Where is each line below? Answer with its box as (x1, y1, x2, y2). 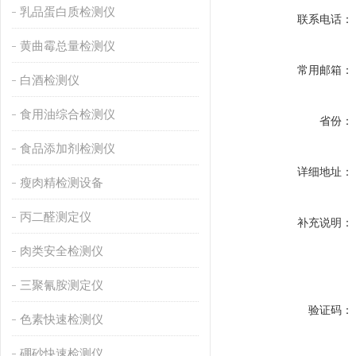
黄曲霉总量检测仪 (19, 39, 115, 52)
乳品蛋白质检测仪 (19, 5, 115, 18)
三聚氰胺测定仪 (19, 278, 103, 292)
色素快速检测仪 (19, 312, 103, 326)
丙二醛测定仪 (19, 210, 91, 223)
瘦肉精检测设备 (19, 176, 103, 189)
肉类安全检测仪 (19, 244, 103, 257)
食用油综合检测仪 (19, 107, 115, 121)
